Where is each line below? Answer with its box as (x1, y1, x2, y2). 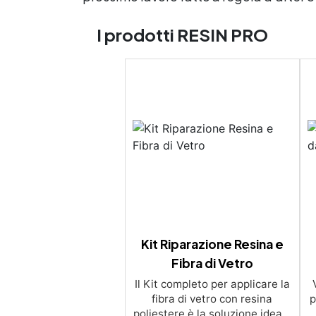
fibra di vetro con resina (152, 291, 273, 305)
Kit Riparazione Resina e (140, 236, 284, 252)
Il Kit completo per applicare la (134, 276, 290, 291)
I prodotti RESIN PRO (97, 23, 268, 45)
